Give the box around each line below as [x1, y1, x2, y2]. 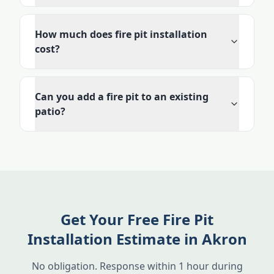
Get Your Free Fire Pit [61, 209, 213, 229]
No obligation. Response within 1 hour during [31, 259, 243, 273]
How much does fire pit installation [35, 28, 207, 41]
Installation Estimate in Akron [27, 229, 247, 249]
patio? [35, 105, 65, 118]
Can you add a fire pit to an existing [35, 90, 209, 103]
